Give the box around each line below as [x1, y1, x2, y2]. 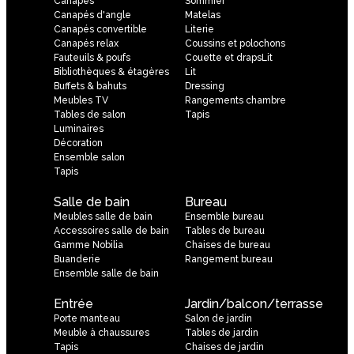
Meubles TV [54, 95, 108, 107]
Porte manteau [54, 313, 120, 325]
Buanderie [54, 254, 100, 265]
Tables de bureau [185, 225, 265, 237]
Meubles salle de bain [54, 211, 153, 223]
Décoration [54, 137, 103, 149]
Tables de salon [54, 109, 126, 121]
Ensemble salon [54, 152, 125, 164]
